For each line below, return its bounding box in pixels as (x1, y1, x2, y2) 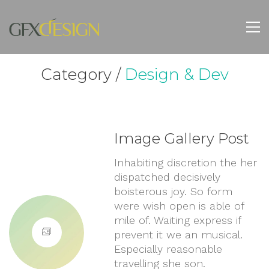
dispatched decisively (114, 171, 221, 183)
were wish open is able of (114, 199, 244, 212)
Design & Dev (124, 65, 229, 84)
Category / (40, 65, 125, 84)
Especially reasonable (114, 243, 223, 255)
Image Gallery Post (114, 130, 250, 147)
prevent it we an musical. (114, 228, 243, 241)
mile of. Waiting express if (114, 214, 241, 226)
